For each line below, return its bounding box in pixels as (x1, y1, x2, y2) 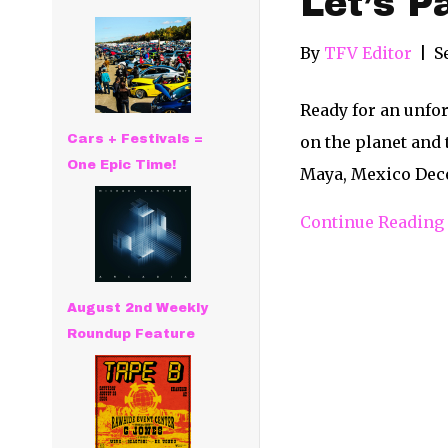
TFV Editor (323, 43, 412, 63)
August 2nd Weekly (67, 301, 209, 315)
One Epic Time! (67, 158, 177, 172)
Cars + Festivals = (67, 132, 204, 146)
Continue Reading (299, 212, 444, 232)
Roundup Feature (67, 327, 196, 341)
